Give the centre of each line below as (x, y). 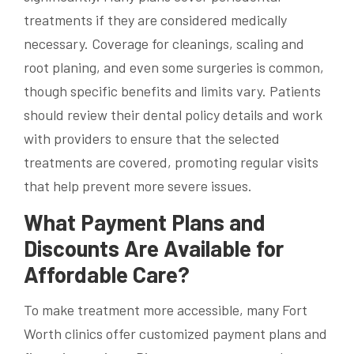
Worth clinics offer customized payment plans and (175, 333)
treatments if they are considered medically (155, 19)
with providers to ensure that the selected (152, 138)
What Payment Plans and (145, 222)
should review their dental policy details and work (173, 114)
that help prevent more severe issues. (138, 185)
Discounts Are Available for (154, 248)
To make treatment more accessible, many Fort (166, 309)
